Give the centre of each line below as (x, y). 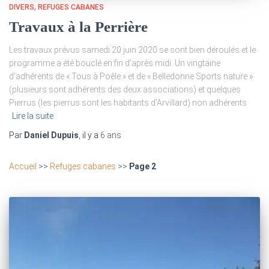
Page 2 (143, 167)
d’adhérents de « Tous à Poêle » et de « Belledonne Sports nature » (131, 77)
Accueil (23, 167)
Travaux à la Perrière (78, 27)
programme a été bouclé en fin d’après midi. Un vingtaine (115, 63)
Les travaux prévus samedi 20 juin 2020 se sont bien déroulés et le (132, 50)
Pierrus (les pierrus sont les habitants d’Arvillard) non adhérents (128, 103)
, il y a (89, 135)
